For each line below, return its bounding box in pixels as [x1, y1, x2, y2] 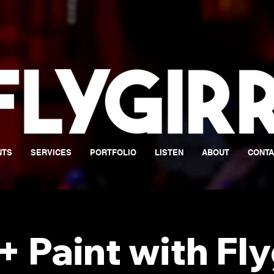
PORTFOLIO [89, 147, 136, 157]
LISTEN [154, 147, 183, 157]
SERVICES [30, 147, 72, 157]
